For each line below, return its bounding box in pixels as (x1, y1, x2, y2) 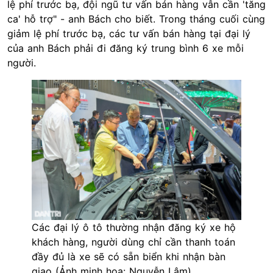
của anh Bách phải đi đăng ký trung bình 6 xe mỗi (7, 42, 244, 55)
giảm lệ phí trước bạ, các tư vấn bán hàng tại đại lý (7, 27, 250, 40)
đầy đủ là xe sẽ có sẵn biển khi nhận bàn (32, 250, 225, 263)
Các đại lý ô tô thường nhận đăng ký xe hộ (32, 221, 236, 233)
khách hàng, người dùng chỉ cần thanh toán (32, 235, 235, 248)
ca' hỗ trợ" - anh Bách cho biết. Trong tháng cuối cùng (7, 13, 265, 26)
